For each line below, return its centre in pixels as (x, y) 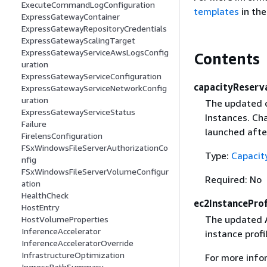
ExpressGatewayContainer (71, 17)
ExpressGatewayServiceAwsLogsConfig (95, 52)
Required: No (233, 179)
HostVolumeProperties (65, 219)
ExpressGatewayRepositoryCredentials (94, 29)
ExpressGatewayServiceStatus (78, 112)
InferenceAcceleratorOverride (77, 243)
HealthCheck (45, 195)
